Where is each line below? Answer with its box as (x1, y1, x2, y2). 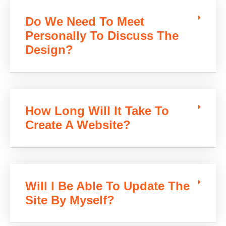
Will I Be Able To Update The (25, 179, 190, 193)
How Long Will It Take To (25, 104, 169, 118)
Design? (25, 43, 73, 57)
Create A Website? (25, 118, 131, 132)
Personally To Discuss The (25, 29, 179, 43)
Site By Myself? (25, 193, 115, 207)
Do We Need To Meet (25, 15, 144, 29)
